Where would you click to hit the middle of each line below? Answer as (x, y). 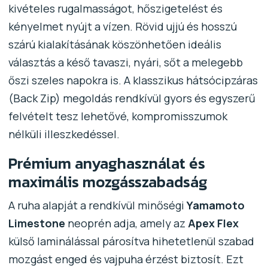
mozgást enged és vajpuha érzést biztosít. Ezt (126, 259)
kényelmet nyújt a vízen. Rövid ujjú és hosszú (122, 26)
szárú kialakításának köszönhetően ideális (115, 44)
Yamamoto (215, 205)
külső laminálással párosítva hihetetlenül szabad (131, 241)
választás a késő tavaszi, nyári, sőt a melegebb (125, 62)
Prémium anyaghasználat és (106, 163)
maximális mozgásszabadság (108, 181)
